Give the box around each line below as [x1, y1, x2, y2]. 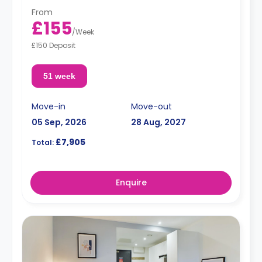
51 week [43, 71, 75, 81]
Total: [32, 137, 54, 147]
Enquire [115, 177, 147, 188]
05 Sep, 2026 [32, 116, 87, 128]
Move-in [32, 101, 65, 112]
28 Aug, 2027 [131, 116, 186, 128]
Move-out [131, 101, 172, 112]
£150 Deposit [32, 40, 75, 50]
